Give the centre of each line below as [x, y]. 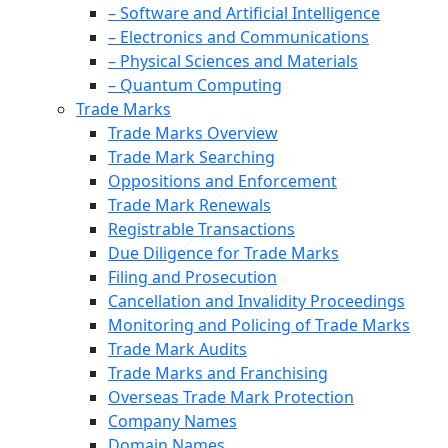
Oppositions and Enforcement [222, 181]
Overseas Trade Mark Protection [231, 397]
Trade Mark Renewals [189, 205]
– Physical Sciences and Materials [233, 61]
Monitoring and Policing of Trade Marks [259, 325]
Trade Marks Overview [193, 133]
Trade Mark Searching [191, 157]
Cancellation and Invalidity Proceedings [256, 301]
